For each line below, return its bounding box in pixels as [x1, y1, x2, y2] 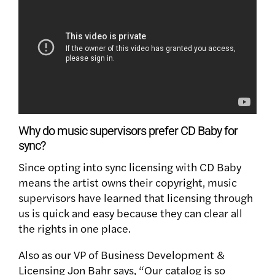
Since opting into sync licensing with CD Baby [18, 158, 241, 174]
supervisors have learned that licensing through [18, 189, 253, 205]
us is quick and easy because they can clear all [18, 204, 242, 220]
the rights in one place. [18, 220, 131, 236]
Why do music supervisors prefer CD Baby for [18, 123, 238, 138]
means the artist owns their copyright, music [18, 174, 237, 190]
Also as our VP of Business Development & [18, 246, 224, 262]
